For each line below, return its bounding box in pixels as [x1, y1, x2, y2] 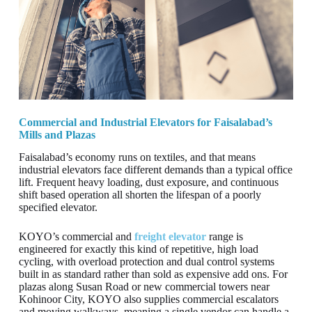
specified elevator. [18, 201, 97, 214]
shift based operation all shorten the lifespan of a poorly [18, 189, 261, 201]
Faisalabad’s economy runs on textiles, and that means [18, 151, 256, 164]
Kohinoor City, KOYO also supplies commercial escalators [18, 293, 279, 306]
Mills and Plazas [18, 128, 95, 141]
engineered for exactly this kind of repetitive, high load [18, 243, 258, 256]
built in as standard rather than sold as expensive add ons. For [18, 268, 288, 281]
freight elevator [134, 231, 206, 243]
